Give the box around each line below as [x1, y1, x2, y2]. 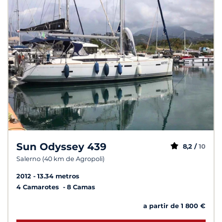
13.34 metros [37, 172, 79, 180]
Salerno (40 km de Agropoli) [16, 155, 105, 163]
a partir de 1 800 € [143, 202, 206, 210]
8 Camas [67, 183, 95, 191]
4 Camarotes [16, 183, 61, 191]
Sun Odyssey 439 [16, 141, 107, 153]
